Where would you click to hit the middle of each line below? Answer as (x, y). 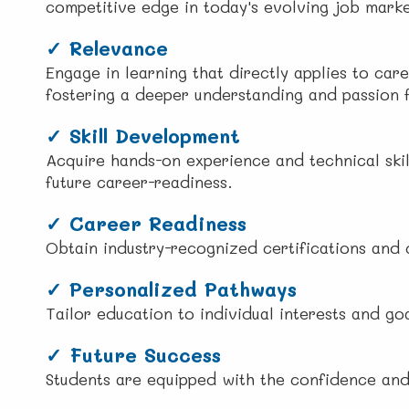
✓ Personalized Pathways (171, 289)
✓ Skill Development (143, 136)
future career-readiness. (139, 182)
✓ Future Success (133, 355)
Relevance (119, 48)
